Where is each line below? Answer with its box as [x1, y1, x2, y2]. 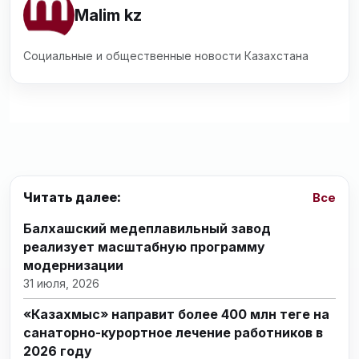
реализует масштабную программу [23, 238, 265, 255]
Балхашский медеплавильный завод [23, 220, 271, 236]
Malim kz [75, 5, 142, 25]
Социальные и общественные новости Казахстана [23, 48, 309, 63]
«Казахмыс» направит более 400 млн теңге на [23, 305, 329, 322]
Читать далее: [23, 189, 121, 206]
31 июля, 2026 [23, 276, 99, 290]
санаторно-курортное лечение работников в [23, 324, 323, 341]
